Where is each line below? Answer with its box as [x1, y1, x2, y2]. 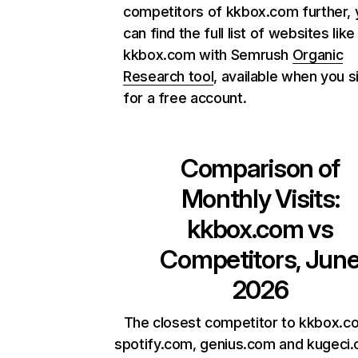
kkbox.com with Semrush [123, 46, 292, 63]
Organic [292, 46, 344, 63]
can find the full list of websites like [123, 25, 355, 42]
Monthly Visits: [181, 183, 340, 214]
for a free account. [123, 89, 247, 106]
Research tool [123, 68, 214, 85]
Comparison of [180, 153, 340, 184]
